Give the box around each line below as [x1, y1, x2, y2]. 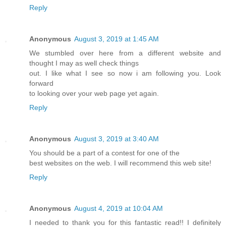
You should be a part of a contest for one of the [29, 148, 180, 157]
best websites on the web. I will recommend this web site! [29, 158, 211, 167]
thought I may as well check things [29, 59, 139, 67]
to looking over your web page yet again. [29, 89, 159, 97]
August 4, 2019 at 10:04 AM [74, 204, 163, 212]
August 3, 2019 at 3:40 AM [74, 134, 159, 143]
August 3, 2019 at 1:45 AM [74, 34, 159, 43]
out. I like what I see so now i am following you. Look [29, 69, 221, 77]
